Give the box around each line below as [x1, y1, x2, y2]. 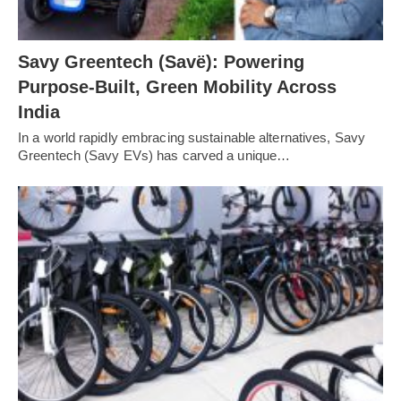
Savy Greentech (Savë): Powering [18, 52, 304, 73]
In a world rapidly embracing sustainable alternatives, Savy [18, 130, 365, 146]
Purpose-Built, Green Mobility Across [18, 77, 337, 98]
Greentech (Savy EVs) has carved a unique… [18, 148, 291, 164]
